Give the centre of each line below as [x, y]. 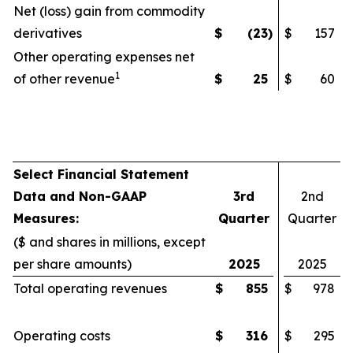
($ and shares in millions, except [110, 242]
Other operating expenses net [104, 57]
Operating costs [62, 336]
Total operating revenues [90, 288]
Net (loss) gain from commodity [109, 11]
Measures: [46, 218]
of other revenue [64, 79]
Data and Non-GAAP [80, 196]
